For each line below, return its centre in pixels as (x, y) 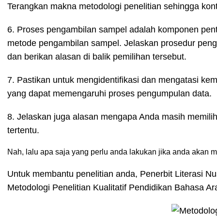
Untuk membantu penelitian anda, (74, 174)
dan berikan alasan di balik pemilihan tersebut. (97, 57)
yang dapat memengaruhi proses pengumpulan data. (109, 93)
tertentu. (23, 130)
